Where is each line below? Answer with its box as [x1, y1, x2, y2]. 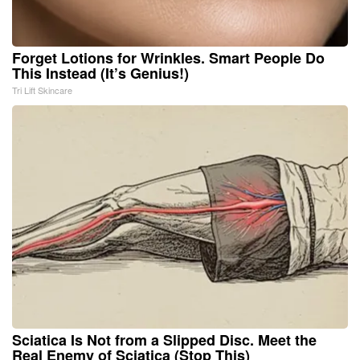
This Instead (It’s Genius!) [12, 62, 189, 84]
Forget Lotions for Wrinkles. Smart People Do [12, 47, 325, 68]
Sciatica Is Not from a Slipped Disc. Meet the [12, 329, 317, 350]
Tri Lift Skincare [12, 83, 72, 96]
